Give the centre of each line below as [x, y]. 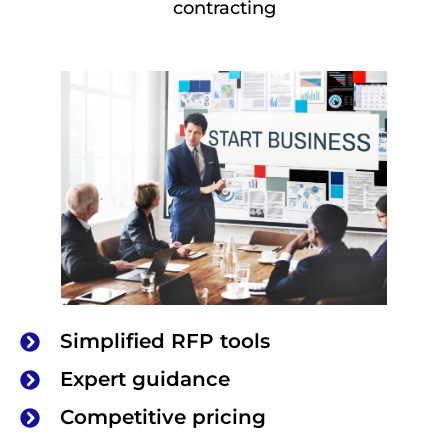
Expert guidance [145, 379]
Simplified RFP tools [165, 341]
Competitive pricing [163, 417]
